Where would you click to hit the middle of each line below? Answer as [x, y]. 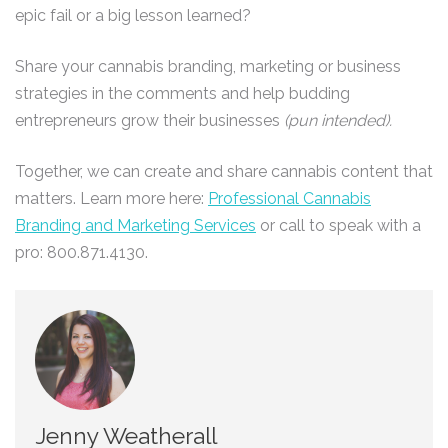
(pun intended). [336, 120]
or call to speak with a [338, 225]
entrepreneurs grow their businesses [147, 120]
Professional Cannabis [289, 198]
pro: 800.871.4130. [81, 252]
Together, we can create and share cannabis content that [224, 171]
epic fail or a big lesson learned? [133, 15]
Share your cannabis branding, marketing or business [208, 66]
